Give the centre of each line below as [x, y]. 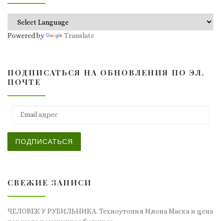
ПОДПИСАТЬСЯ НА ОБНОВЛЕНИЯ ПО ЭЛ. [106, 73]
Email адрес [30, 109]
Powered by [27, 36]
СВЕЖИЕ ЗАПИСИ [50, 183]
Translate [79, 36]
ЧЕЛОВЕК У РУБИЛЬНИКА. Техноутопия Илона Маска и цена [110, 211]
